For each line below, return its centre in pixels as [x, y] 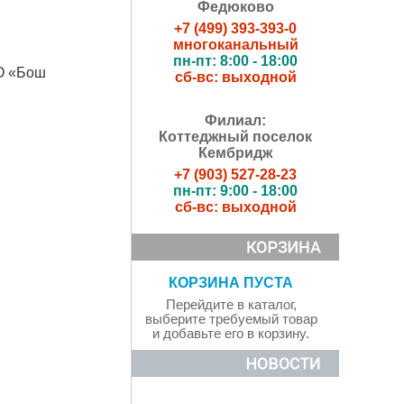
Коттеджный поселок [235, 137]
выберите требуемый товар [231, 320]
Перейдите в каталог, [231, 305]
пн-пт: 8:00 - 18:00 [235, 61]
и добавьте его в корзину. [231, 334]
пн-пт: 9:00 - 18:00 [235, 191]
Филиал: [235, 120]
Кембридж [235, 153]
